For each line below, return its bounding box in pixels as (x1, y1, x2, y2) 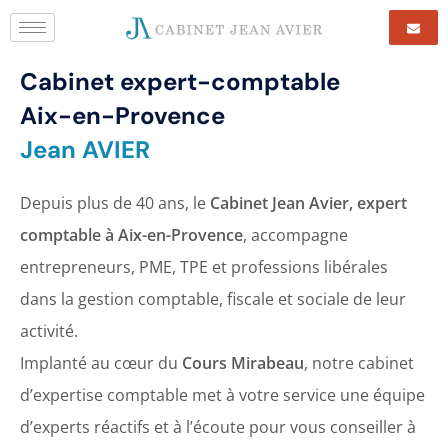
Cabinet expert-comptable (20, 66, 340, 97)
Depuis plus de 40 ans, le (20, 192, 210, 214)
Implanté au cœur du (20, 352, 182, 374)
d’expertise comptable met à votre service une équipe (20, 384, 425, 406)
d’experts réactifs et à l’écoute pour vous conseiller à (20, 416, 416, 438)
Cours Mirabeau (182, 352, 304, 374)
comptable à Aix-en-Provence (20, 224, 243, 246)
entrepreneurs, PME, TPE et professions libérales (20, 256, 388, 278)
